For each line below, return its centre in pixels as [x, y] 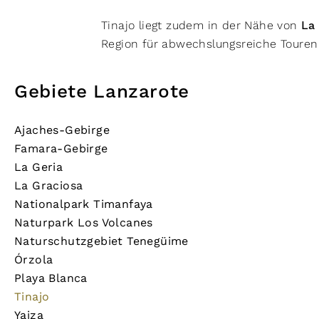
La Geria [39, 167]
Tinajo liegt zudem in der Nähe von [201, 25]
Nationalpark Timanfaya [84, 204]
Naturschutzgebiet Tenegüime [101, 241]
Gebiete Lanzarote [102, 92]
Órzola [34, 260]
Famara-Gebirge [61, 148]
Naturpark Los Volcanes [84, 223]
